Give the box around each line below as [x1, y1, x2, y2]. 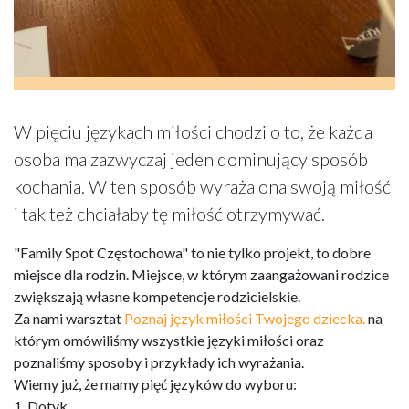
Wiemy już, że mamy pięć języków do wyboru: [14, 374, 297, 393]
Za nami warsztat [14, 309, 124, 327]
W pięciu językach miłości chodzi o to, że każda [14, 120, 372, 142]
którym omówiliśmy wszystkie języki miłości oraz [14, 330, 324, 349]
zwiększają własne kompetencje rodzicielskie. [14, 287, 300, 305]
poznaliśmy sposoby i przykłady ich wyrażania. [14, 352, 304, 371]
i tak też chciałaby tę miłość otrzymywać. [14, 202, 325, 225]
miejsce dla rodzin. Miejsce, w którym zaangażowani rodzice [14, 265, 389, 283]
